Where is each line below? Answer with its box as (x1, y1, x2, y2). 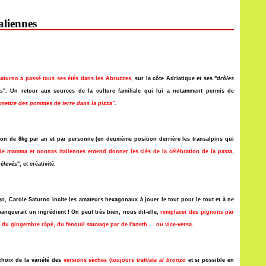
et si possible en (185, 257, 235, 263)
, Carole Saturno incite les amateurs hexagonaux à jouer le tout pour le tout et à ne (5, 197, 234, 202)
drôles (217, 75, 234, 81)
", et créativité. (17, 161, 56, 167)
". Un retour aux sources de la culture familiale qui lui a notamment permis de (2, 88, 235, 94)
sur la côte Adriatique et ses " (132, 75, 217, 81)
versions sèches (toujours (63, 257, 137, 263)
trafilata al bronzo (137, 257, 186, 263)
